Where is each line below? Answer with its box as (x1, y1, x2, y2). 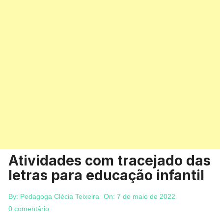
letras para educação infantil (8, 167, 205, 184)
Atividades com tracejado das (8, 152, 211, 169)
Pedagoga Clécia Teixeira (20, 192, 100, 200)
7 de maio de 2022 (117, 192, 176, 200)
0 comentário (8, 205, 50, 213)
